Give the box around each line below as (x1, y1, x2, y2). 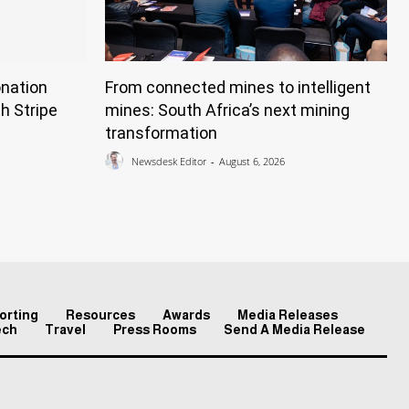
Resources (66, 307, 135, 322)
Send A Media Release (224, 321, 365, 337)
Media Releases (237, 307, 338, 322)
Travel (45, 321, 86, 337)
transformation (105, 122, 217, 142)
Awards (163, 307, 210, 322)
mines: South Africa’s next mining (105, 100, 350, 120)
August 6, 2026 (219, 154, 285, 169)
